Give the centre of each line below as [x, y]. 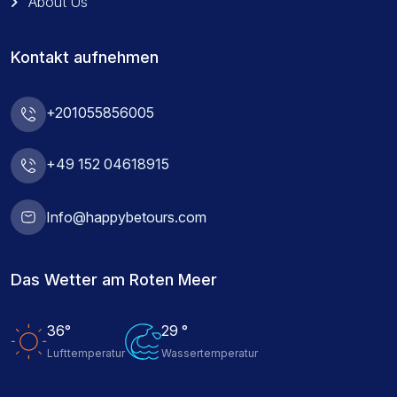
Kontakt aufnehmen [85, 58]
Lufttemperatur [86, 353]
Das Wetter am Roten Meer [114, 279]
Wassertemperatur [210, 353]
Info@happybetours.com [126, 218]
